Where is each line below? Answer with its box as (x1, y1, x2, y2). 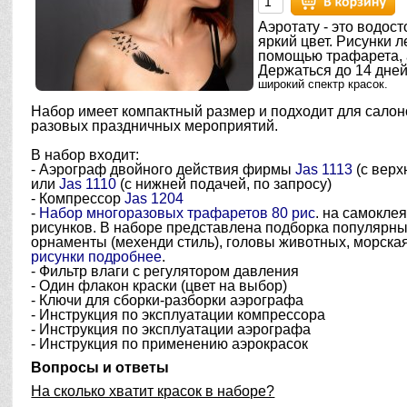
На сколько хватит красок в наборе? (31, 383, 275, 399)
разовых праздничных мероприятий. (31, 118, 279, 134)
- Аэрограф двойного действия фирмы (31, 162, 296, 177)
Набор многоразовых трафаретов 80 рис (39, 205, 316, 221)
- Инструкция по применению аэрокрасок (31, 336, 309, 352)
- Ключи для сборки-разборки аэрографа (31, 293, 304, 308)
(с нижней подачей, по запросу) (116, 176, 333, 192)
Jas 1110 (59, 176, 117, 192)
